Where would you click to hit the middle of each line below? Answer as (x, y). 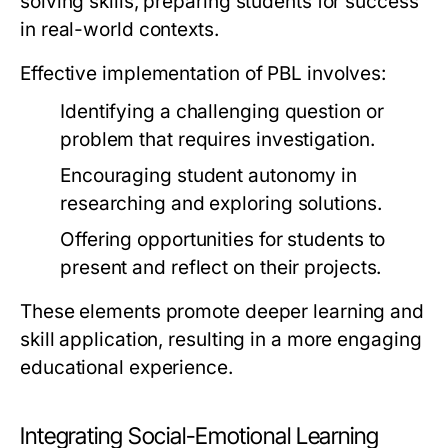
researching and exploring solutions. (221, 204)
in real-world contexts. (119, 30)
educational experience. (126, 368)
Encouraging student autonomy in (209, 176)
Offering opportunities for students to (223, 240)
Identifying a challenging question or (222, 112)
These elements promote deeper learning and (222, 312)
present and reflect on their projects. (221, 268)
